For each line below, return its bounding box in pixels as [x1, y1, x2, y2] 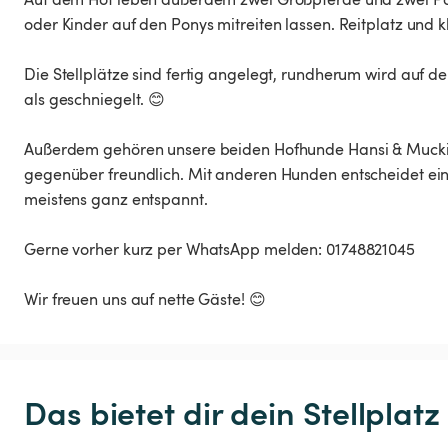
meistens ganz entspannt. [24, 188, 208, 211]
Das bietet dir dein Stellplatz [24, 389, 440, 435]
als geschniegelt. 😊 [24, 88, 166, 111]
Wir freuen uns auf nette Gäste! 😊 [24, 288, 266, 311]
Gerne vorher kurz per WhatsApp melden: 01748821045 [24, 238, 415, 261]
